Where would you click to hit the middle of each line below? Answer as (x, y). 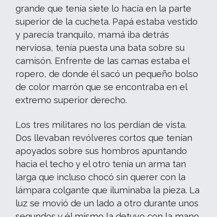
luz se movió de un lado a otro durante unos (107, 203)
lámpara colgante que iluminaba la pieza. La (108, 190)
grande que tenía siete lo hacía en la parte (103, 8)
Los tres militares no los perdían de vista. (101, 125)
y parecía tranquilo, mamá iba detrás (92, 35)
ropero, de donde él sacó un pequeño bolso (107, 74)
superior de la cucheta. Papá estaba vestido (107, 22)
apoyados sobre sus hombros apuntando (101, 151)
